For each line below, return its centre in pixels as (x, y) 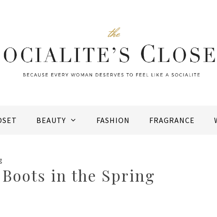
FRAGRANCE (172, 120)
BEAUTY (51, 120)
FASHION (113, 120)
